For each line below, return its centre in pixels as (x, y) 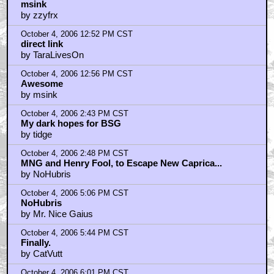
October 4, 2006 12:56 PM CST (76, 74)
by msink (39, 94)
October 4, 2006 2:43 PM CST (74, 114)
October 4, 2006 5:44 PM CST (74, 233)
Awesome (42, 83)
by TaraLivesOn (52, 55)
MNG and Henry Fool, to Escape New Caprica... (121, 163)
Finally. (35, 243)
